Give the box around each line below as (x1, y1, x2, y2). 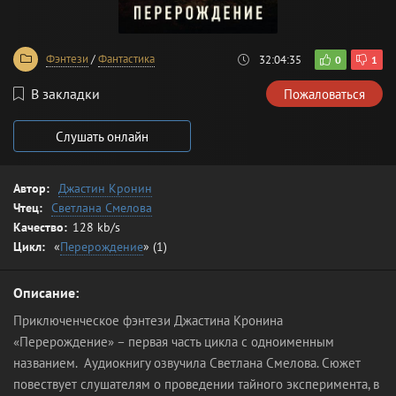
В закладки (31, 85, 100, 103)
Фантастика (98, 51, 155, 66)
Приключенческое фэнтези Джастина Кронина (13, 312, 283, 329)
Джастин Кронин (58, 180, 152, 196)
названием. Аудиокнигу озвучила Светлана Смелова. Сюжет (13, 354, 361, 371)
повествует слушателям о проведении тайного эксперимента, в (13, 376, 379, 392)
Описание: (13, 284, 79, 301)
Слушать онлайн (55, 127, 148, 145)
